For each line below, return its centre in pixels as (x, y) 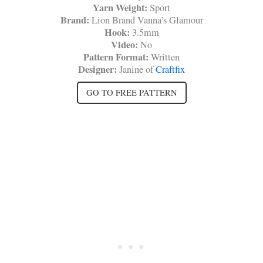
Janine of (136, 70)
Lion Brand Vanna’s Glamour (147, 20)
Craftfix (170, 70)
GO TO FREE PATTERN (131, 93)
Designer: (97, 70)
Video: (126, 45)
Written (165, 57)
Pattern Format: (117, 57)
